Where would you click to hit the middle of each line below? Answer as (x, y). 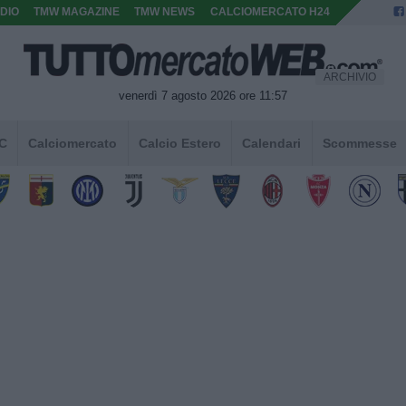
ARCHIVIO (349, 77)
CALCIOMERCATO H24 (270, 12)
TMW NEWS (165, 12)
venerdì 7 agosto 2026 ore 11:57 (203, 95)
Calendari (272, 143)
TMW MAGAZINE (77, 12)
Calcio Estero (179, 143)
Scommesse (359, 143)
